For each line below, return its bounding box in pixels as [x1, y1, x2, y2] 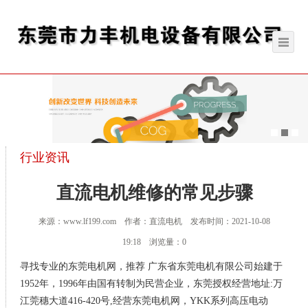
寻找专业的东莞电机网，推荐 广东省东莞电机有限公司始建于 [20, 261, 283, 272]
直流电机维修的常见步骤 [56, 183, 253, 203]
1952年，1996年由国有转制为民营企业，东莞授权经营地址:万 [20, 278, 283, 289]
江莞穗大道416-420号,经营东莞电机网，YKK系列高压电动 [20, 296, 269, 307]
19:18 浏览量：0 [122, 237, 186, 247]
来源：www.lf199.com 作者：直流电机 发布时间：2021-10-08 [38, 217, 270, 227]
